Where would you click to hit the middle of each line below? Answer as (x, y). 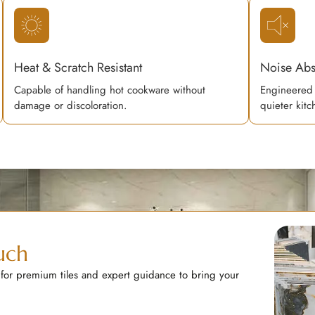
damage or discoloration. (70, 105)
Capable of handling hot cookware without (109, 90)
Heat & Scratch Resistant (78, 67)
